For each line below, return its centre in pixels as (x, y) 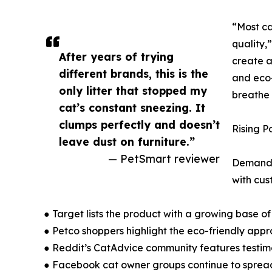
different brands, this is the (134, 73)
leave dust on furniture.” (127, 141)
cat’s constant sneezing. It (132, 107)
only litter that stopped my (133, 90)
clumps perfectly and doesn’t (139, 124)
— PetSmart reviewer (164, 158)
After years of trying (116, 56)
